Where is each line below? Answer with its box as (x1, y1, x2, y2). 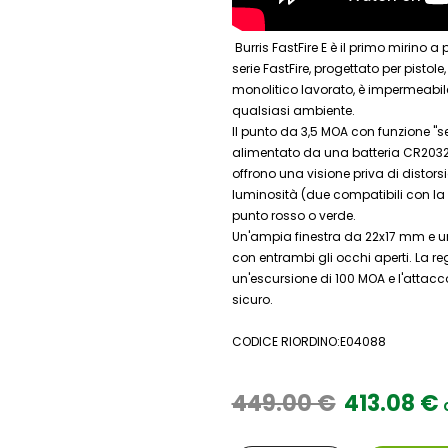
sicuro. (231, 290, 273, 308)
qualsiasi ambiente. (231, 101, 355, 119)
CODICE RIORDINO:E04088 (231, 332, 386, 350)
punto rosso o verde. (231, 206, 356, 224)
